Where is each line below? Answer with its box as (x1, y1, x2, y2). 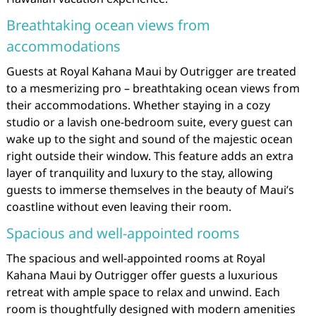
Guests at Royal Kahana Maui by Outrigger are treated (6, 63, 296, 79)
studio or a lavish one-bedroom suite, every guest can (6, 114, 293, 130)
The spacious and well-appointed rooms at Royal (6, 250, 265, 266)
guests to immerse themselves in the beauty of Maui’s (6, 182, 294, 197)
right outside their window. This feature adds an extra (6, 148, 293, 164)
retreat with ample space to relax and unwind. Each (6, 284, 280, 300)
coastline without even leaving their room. (6, 199, 231, 214)
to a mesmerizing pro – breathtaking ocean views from (6, 80, 300, 96)
